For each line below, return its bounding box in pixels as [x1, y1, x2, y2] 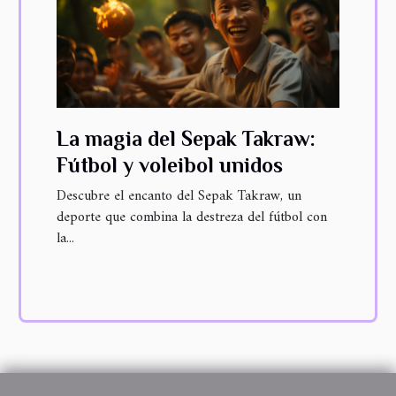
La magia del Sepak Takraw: [57, 126, 316, 151]
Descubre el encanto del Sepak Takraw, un [57, 184, 301, 209]
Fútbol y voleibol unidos [57, 153, 283, 178]
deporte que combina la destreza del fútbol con [57, 205, 327, 231]
